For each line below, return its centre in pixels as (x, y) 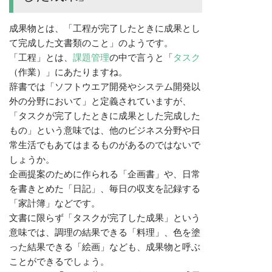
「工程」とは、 (41, 57)
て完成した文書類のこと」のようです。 (91, 42)
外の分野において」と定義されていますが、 (100, 101)
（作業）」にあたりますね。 (68, 72)
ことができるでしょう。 (59, 261)
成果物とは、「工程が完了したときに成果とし (105, 28)
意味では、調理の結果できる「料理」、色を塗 (105, 232)
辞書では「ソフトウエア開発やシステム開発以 (105, 86)
